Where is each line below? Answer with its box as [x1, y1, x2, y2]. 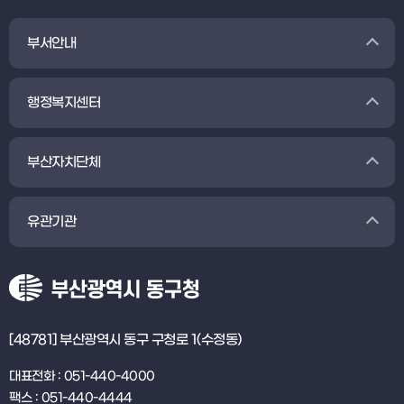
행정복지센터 [27, 95, 100, 111]
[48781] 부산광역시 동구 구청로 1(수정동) [9, 332, 242, 348]
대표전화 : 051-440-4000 [9, 369, 155, 384]
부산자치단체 [27, 154, 100, 170]
